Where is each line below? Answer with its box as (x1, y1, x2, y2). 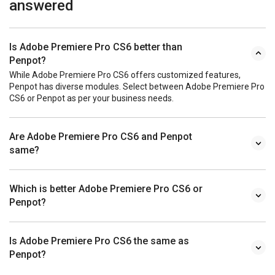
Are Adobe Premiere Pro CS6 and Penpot (9, 130, 192, 142)
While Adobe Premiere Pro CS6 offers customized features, (9, 69, 241, 80)
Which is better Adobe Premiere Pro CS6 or (9, 182, 203, 195)
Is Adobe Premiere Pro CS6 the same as (9, 234, 189, 247)
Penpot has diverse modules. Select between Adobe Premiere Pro (9, 81, 265, 91)
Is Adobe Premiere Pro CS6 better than (9, 41, 182, 53)
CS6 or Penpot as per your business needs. (9, 93, 174, 103)
